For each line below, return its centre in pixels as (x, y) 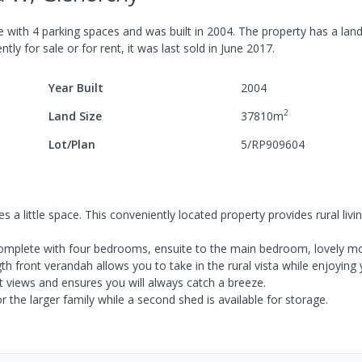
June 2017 (246, 48)
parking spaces (79, 31)
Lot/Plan (72, 144)
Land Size (76, 116)
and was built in (163, 31)
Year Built (76, 87)
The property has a (286, 31)
